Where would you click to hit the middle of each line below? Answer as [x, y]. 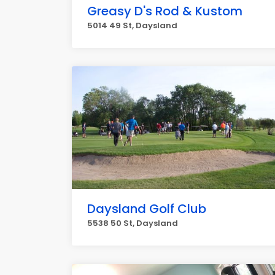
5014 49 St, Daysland [132, 25]
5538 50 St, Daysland [133, 223]
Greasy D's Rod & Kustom [165, 11]
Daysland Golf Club [147, 209]
